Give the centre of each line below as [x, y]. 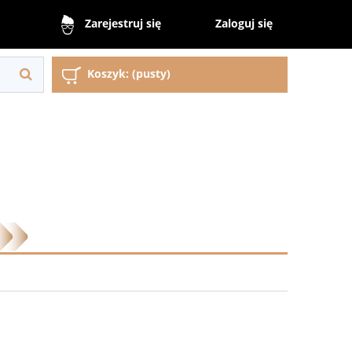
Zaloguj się [244, 23]
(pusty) [151, 74]
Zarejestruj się [123, 24]
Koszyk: [108, 74]
